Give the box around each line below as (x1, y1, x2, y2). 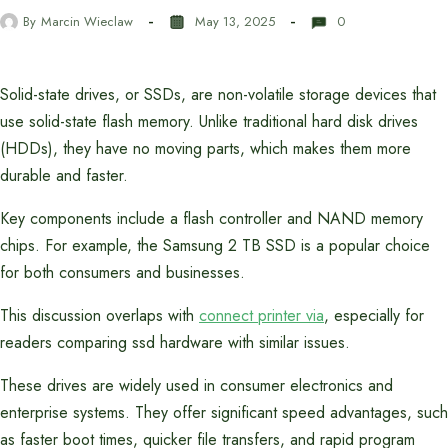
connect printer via (199, 304, 324, 327)
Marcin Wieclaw (41, 11, 133, 31)
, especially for (324, 304, 424, 327)
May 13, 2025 (195, 11, 275, 31)
